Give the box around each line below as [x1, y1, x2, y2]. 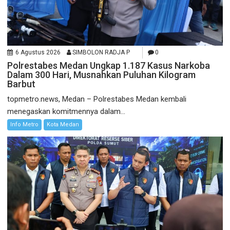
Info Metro [10, 121, 39, 128]
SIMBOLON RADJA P [72, 48, 130, 56]
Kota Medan [47, 121, 80, 128]
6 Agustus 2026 [15, 48, 61, 56]
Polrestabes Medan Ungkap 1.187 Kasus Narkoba [7, 60, 210, 71]
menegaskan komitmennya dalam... [7, 106, 126, 116]
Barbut [7, 78, 36, 89]
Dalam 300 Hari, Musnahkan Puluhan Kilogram [7, 69, 196, 80]
